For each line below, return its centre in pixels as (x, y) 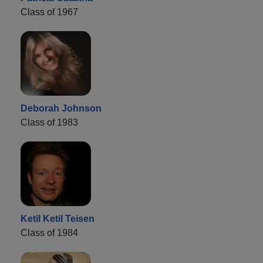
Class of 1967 (49, 12)
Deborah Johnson (61, 108)
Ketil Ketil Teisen (58, 218)
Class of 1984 (49, 232)
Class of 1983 (49, 122)
